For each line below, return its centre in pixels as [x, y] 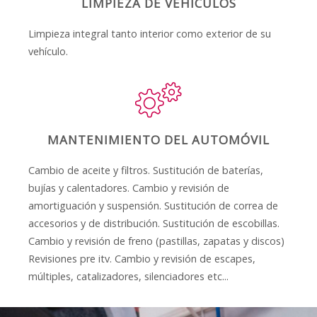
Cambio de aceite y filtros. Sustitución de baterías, [146, 171]
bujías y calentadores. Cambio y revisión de [129, 188]
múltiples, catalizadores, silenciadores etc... [129, 277]
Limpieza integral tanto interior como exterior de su [150, 34]
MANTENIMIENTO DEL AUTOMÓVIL [158, 140]
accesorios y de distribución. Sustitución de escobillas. [154, 224]
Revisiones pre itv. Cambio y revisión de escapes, [142, 259]
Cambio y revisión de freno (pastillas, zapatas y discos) [157, 241]
